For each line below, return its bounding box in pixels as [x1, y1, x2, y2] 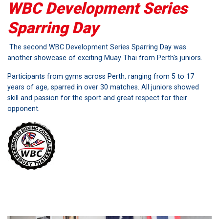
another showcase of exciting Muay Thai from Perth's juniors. [7, 53, 202, 62]
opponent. [7, 104, 40, 112]
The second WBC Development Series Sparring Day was [7, 43, 186, 51]
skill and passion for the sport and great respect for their [7, 93, 187, 102]
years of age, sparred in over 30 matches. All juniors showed [7, 83, 199, 91]
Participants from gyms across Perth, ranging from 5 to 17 [7, 72, 194, 80]
